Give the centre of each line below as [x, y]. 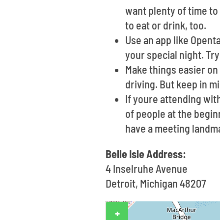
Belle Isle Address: [146, 154]
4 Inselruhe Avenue [147, 168]
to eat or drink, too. [166, 25]
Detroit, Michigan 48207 [156, 183]
